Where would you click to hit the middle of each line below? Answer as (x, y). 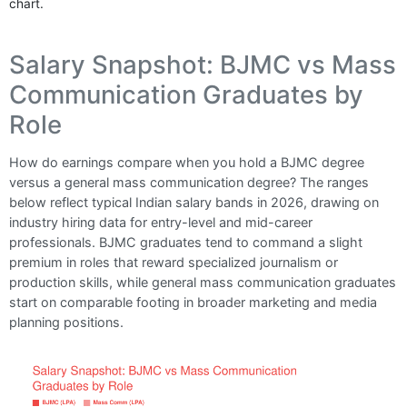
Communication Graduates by (187, 95)
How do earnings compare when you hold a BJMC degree (187, 162)
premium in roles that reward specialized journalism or (174, 262)
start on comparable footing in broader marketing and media (194, 302)
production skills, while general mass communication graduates (203, 282)
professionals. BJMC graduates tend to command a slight (186, 242)
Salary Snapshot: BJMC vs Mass (203, 65)
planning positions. (67, 322)
